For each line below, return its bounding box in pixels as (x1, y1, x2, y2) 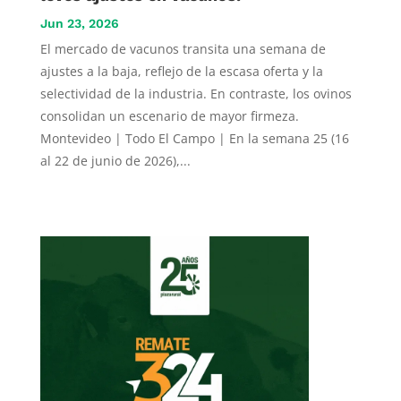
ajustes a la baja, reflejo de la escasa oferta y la (39, 62, 323, 80)
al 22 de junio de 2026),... (39, 151, 191, 169)
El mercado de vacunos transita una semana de (39, 39, 326, 57)
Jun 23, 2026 (39, 15, 119, 30)
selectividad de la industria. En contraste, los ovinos (39, 84, 352, 102)
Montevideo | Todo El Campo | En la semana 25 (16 (39, 129, 349, 147)
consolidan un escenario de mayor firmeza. (39, 107, 299, 124)
